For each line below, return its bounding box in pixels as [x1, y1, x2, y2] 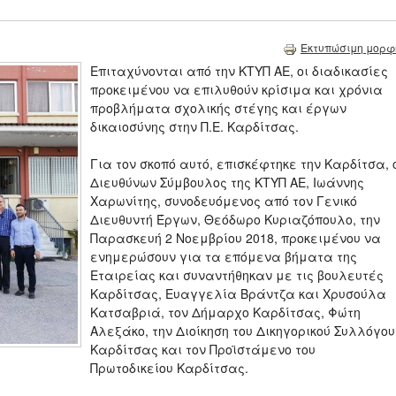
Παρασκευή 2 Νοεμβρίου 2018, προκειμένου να [90, 229, 381, 247]
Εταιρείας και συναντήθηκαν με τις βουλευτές [90, 266, 384, 285]
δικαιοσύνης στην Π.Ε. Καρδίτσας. [90, 118, 299, 136]
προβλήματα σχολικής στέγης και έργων [90, 99, 346, 118]
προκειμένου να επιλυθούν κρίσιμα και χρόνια [90, 80, 383, 99]
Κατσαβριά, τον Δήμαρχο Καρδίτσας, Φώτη [90, 303, 361, 322]
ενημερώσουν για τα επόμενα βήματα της [90, 247, 357, 266]
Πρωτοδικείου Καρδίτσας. [90, 359, 248, 377]
